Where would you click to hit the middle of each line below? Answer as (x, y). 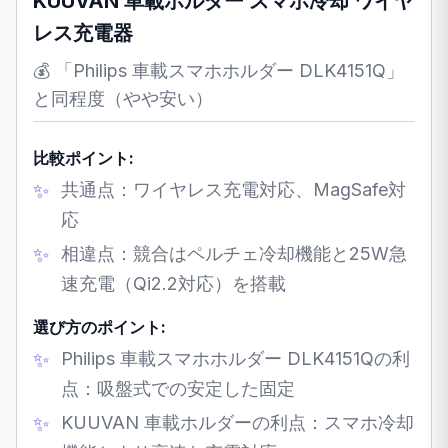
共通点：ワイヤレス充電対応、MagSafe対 (233, 189)
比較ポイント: (83, 157)
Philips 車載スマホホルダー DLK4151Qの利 (235, 358)
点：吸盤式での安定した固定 (178, 388)
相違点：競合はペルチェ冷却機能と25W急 (234, 253)
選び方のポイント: (99, 326)
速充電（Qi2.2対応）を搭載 (173, 283)
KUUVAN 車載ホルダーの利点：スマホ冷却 (237, 422)
